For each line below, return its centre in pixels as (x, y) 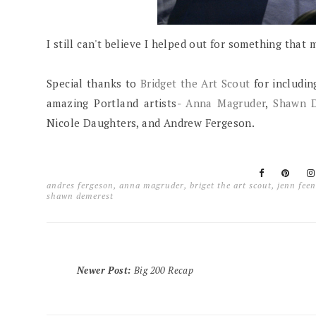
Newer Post (103, 270)
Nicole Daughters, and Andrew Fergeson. (151, 123)
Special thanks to (93, 83)
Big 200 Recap (164, 270)
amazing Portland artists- (116, 103)
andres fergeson (80, 185)
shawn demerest (80, 195)
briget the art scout (231, 185)
